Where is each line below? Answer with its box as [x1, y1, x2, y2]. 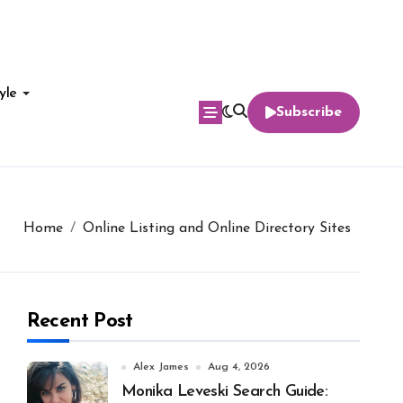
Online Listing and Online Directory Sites [83, 221, 351, 236]
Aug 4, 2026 [208, 362, 270, 372]
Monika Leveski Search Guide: [121, 383, 328, 400]
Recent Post [27, 311, 133, 332]
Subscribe [276, 105, 342, 120]
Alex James [133, 362, 189, 372]
